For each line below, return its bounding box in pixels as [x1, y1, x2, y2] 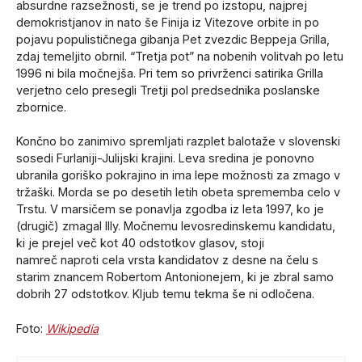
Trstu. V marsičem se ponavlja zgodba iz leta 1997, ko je [16, 202, 324, 217]
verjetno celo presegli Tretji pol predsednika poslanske [16, 82, 320, 97]
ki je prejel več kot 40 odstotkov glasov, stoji [16, 236, 264, 250]
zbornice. [16, 99, 66, 114]
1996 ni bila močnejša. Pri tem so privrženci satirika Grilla [16, 65, 323, 80]
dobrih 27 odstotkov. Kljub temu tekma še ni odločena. [16, 287, 314, 301]
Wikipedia [46, 322, 99, 336]
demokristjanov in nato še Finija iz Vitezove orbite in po [16, 15, 319, 29]
